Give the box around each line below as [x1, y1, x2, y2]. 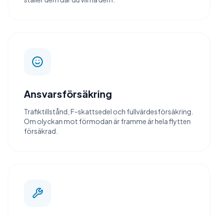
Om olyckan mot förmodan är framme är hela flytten [24, 117, 191, 126]
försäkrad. [24, 127, 58, 135]
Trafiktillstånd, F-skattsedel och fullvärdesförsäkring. [24, 107, 193, 116]
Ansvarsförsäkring [24, 88, 112, 100]
